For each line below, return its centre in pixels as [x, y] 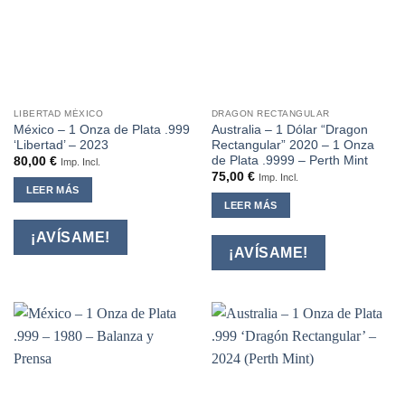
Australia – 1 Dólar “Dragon [289, 129]
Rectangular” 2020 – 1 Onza [292, 145]
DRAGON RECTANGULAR [270, 113]
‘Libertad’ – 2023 [61, 145]
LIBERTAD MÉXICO [58, 113]
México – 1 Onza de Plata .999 [101, 129]
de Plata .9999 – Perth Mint [289, 160]
